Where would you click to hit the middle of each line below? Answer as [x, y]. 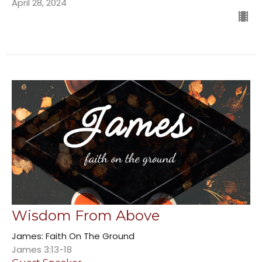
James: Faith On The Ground [73, 236]
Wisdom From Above [86, 216]
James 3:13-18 [42, 250]
